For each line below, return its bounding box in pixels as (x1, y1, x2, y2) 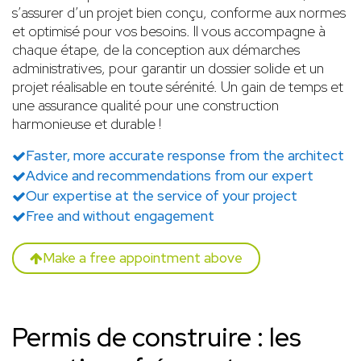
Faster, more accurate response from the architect (26, 146, 344, 164)
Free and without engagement (26, 206, 214, 225)
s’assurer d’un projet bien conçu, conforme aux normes (12, 2, 346, 22)
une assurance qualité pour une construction (12, 95, 279, 114)
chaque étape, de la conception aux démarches (12, 39, 300, 59)
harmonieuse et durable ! (12, 114, 161, 133)
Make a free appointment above (43, 248, 243, 267)
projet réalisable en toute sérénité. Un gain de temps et (12, 77, 343, 96)
